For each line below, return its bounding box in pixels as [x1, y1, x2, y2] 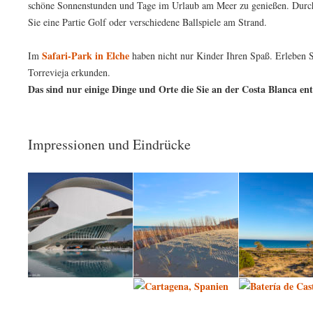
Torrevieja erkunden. [28, 66, 110, 79]
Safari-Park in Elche [42, 48, 129, 63]
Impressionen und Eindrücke [28, 135, 191, 154]
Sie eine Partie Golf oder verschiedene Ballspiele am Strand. [28, 15, 267, 29]
